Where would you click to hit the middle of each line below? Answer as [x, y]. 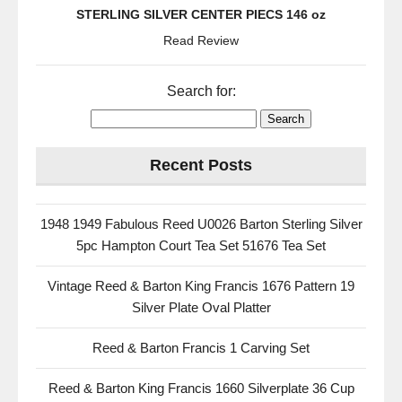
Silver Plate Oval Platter [201, 307]
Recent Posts [201, 165]
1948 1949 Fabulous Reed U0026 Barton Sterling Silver [201, 224]
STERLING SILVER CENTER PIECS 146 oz [201, 14]
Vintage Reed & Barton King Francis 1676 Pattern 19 [201, 286]
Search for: [201, 91]
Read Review [201, 40]
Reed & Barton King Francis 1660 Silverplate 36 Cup [201, 388]
